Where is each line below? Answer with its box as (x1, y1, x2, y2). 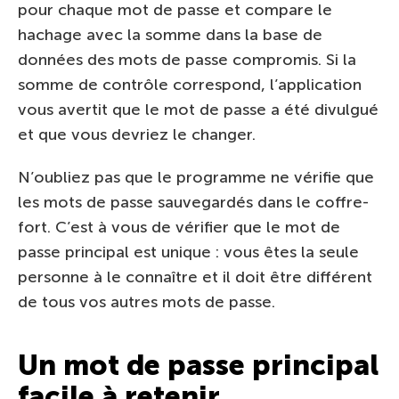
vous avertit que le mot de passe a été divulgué (18, 99, 379, 119)
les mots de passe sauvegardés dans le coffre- (18, 191, 369, 212)
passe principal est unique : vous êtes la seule (18, 241, 359, 262)
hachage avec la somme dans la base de (18, 24, 322, 45)
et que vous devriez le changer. (18, 124, 256, 144)
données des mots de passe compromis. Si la (18, 49, 356, 69)
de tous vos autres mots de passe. (18, 291, 275, 312)
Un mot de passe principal (18, 347, 379, 382)
